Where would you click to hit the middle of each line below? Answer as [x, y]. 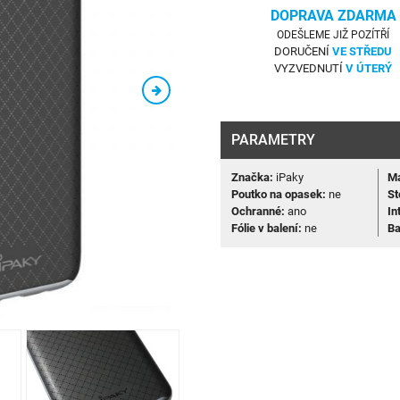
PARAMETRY [273, 139]
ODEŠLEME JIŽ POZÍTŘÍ [333, 35]
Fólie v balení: [267, 229]
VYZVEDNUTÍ [310, 69]
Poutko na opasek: [279, 195]
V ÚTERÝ [369, 69]
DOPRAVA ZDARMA [333, 16]
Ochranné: [258, 212]
